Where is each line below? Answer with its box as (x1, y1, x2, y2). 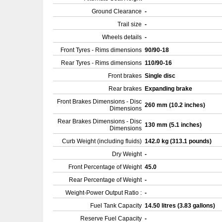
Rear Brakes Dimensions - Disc (57, 118, 142, 125)
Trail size (117, 21, 142, 28)
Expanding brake (145, 85, 194, 92)
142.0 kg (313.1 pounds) (145, 138, 213, 145)
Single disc (145, 72, 177, 79)
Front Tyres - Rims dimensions (60, 47, 142, 54)
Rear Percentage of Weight (69, 176, 142, 183)
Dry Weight (112, 151, 142, 158)
